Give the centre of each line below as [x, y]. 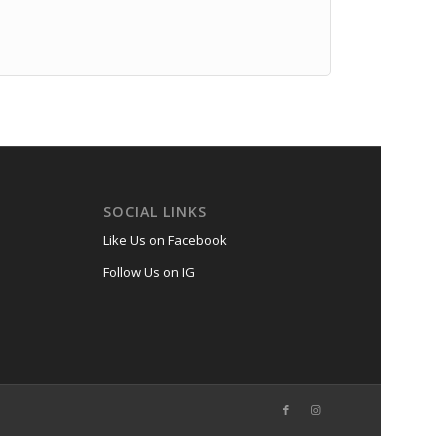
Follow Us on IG [149, 272]
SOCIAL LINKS [155, 212]
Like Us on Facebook [165, 240]
